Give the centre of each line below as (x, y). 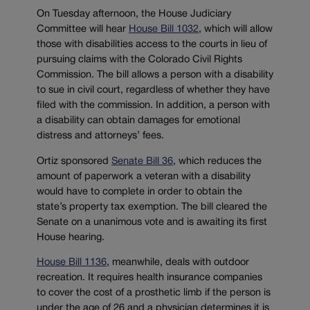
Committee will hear (83, 29)
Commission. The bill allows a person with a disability (155, 75)
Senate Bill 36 (142, 161)
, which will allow (236, 29)
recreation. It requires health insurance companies (149, 278)
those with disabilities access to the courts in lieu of (152, 44)
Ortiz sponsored (74, 161)
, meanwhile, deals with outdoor (178, 263)
